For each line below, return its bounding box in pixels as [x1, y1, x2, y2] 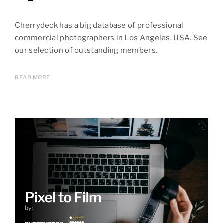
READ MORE [15, 74, 50, 81]
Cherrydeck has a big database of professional [15, 21, 184, 30]
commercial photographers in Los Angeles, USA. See [15, 33, 208, 43]
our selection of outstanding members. [15, 46, 158, 55]
